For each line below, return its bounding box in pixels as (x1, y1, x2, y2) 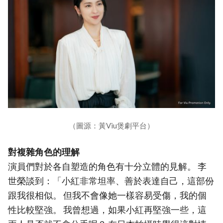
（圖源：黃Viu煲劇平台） (69, 121, 154, 130)
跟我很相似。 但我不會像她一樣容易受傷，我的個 (8, 190, 207, 201)
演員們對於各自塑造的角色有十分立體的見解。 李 (8, 161, 207, 172)
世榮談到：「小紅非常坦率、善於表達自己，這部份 (8, 176, 214, 187)
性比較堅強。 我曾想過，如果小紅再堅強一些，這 (8, 205, 207, 216)
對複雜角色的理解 (8, 147, 80, 158)
